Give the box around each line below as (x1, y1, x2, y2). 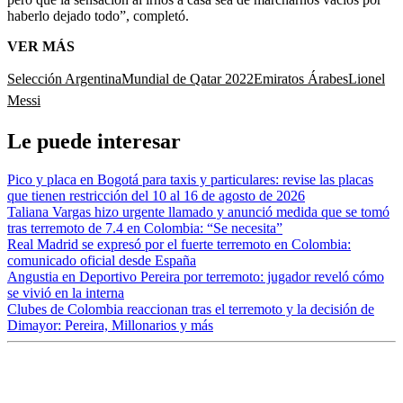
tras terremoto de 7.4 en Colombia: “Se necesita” (7, 219, 282, 236)
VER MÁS (7, 38, 75, 54)
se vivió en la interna (7, 284, 124, 300)
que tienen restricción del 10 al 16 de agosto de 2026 (7, 187, 305, 203)
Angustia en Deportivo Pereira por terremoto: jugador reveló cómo (7, 268, 384, 284)
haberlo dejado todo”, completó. (7, 7, 189, 23)
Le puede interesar (7, 129, 181, 153)
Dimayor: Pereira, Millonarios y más (7, 317, 213, 333)
